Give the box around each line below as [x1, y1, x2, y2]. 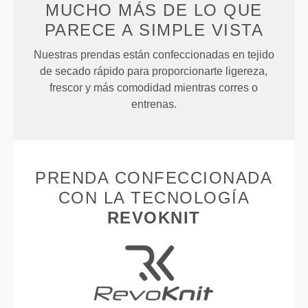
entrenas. [131, 98, 177, 111]
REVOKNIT [107, 208, 201, 228]
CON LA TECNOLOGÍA [58, 188, 250, 208]
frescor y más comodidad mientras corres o [49, 82, 258, 94]
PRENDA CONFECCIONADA [35, 168, 273, 188]
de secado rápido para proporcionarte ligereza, [40, 65, 268, 78]
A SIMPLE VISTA [122, 21, 264, 40]
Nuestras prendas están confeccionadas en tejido [33, 49, 274, 61]
